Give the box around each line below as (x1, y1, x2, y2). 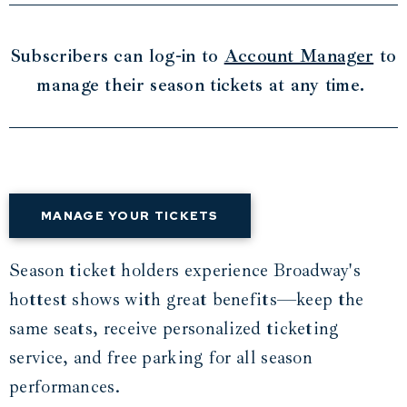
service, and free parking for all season (9, 346, 313, 370)
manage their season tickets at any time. (36, 74, 371, 97)
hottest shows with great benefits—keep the (9, 288, 364, 312)
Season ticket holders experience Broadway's (9, 259, 361, 283)
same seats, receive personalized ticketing (9, 317, 340, 341)
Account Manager (223, 45, 374, 68)
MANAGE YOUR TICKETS (41, 208, 219, 224)
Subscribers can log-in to (10, 45, 224, 68)
